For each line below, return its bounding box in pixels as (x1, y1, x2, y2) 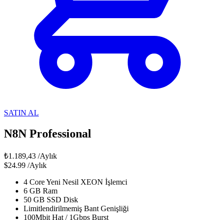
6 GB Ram (24, 187, 57, 195)
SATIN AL (4, 109, 39, 117)
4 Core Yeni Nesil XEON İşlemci (24, 178, 127, 187)
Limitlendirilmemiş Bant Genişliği (24, 204, 129, 213)
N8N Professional (4, 127, 91, 140)
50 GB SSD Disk (24, 195, 78, 204)
